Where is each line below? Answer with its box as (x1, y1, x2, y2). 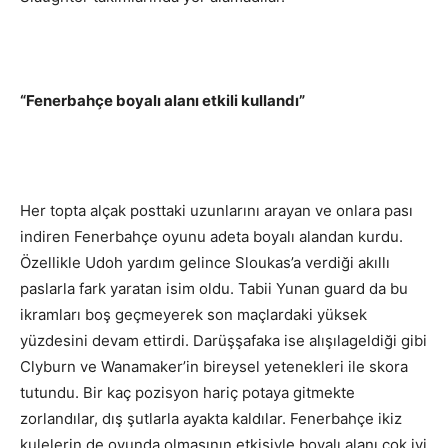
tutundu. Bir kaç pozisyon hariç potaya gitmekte (20, 383, 355, 403)
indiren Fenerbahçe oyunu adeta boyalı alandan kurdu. (20, 227, 403, 247)
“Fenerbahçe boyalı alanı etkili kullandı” (20, 91, 305, 111)
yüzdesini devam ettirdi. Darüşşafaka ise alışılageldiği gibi (20, 331, 427, 351)
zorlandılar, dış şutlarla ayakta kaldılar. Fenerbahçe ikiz (20, 409, 402, 429)
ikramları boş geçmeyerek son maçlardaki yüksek (20, 305, 367, 325)
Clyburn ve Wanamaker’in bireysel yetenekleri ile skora (20, 357, 408, 377)
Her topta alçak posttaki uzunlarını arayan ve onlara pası (20, 201, 413, 221)
